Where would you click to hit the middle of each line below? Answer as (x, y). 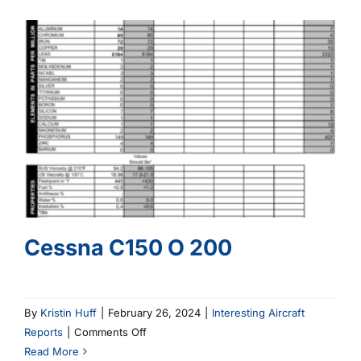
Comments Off (110, 332)
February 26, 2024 (154, 313)
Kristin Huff (68, 313)
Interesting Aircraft (258, 313)
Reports (44, 332)
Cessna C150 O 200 (128, 248)
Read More (52, 352)
